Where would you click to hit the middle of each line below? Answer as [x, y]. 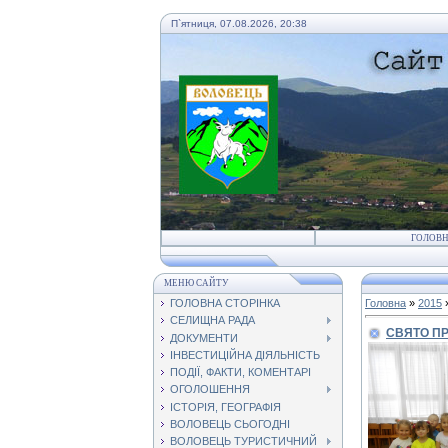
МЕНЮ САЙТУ [196, 283]
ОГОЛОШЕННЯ [210, 389]
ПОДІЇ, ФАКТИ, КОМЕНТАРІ [240, 372]
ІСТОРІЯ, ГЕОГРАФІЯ [225, 406]
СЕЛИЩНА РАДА [212, 320]
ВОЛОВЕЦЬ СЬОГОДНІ [230, 424]
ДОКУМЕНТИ [204, 337]
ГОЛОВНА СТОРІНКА [225, 303]
